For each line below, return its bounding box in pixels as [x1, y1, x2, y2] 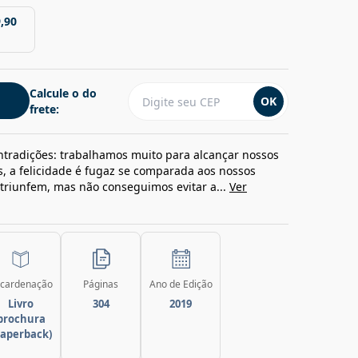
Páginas [83, 277, 118, 291]
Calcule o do [30, 86, 97, 101]
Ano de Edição [149, 277, 213, 291]
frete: [30, 101, 59, 117]
